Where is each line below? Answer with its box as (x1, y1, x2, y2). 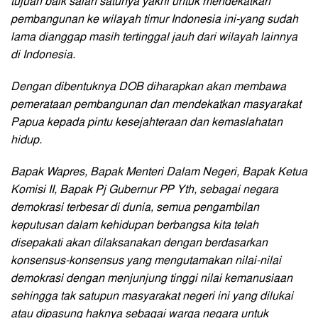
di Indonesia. (11, 49, 75, 61)
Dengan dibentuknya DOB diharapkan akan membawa (11, 81, 286, 93)
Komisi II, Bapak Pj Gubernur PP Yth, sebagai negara (11, 184, 278, 196)
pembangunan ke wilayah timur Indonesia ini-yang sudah (11, 13, 298, 26)
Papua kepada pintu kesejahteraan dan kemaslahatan (11, 116, 283, 128)
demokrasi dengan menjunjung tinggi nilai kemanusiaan (11, 273, 292, 285)
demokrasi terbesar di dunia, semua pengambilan (11, 202, 259, 214)
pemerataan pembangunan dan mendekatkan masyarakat (11, 99, 301, 111)
